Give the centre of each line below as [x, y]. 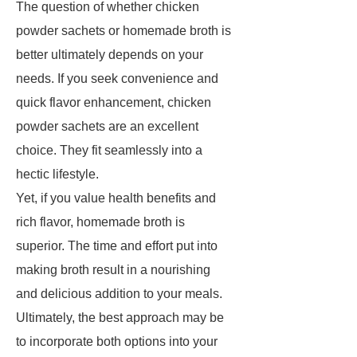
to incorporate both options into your [117, 341]
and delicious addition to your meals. [119, 294]
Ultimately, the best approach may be [120, 318]
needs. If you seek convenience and [117, 78]
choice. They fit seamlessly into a [109, 150]
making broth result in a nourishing [113, 270]
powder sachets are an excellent [107, 126]
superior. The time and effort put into [117, 246]
